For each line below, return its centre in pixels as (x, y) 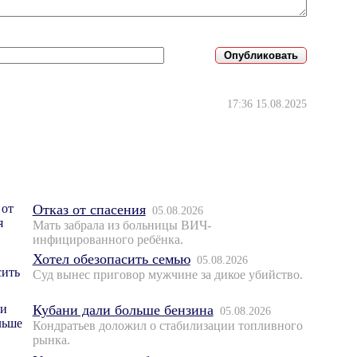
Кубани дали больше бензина (123, 310)
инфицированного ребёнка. (108, 240)
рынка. (51, 340)
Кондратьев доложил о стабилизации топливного (167, 326)
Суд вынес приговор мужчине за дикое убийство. (167, 275)
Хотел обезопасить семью (111, 259)
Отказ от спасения (89, 210)
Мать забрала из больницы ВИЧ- (122, 226)
